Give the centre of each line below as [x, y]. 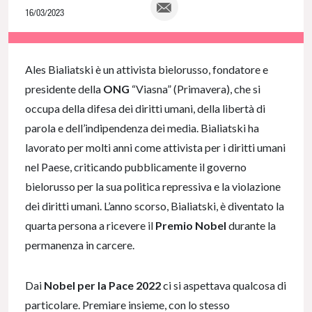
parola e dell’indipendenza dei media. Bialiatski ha [142, 128]
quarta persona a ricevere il [90, 226]
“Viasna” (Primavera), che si [196, 89]
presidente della [64, 89]
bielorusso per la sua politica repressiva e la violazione [153, 187]
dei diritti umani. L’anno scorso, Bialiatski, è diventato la [155, 206]
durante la [252, 226]
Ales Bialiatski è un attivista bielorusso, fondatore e [147, 70]
